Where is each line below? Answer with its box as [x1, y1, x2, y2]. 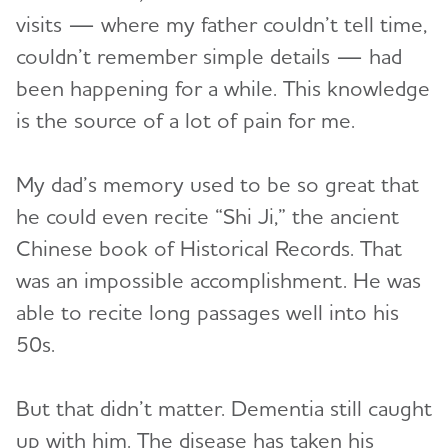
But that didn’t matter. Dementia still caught [16, 395, 432, 422]
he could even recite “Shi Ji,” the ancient [16, 203, 399, 230]
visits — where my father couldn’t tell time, [16, 11, 427, 38]
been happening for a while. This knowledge [16, 75, 430, 102]
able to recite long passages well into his [16, 299, 399, 326]
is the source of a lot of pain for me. [16, 107, 368, 134]
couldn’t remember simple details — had [16, 43, 402, 70]
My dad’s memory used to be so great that [16, 171, 419, 198]
